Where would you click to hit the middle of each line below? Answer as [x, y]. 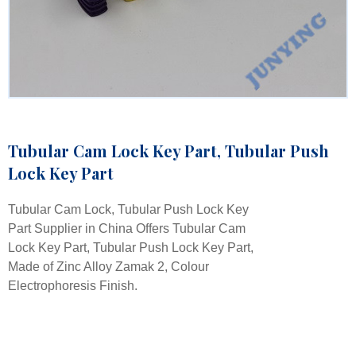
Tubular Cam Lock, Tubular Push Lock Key [128, 210]
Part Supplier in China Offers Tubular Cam [127, 229]
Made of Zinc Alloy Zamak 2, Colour [108, 267]
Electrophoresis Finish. [73, 286]
